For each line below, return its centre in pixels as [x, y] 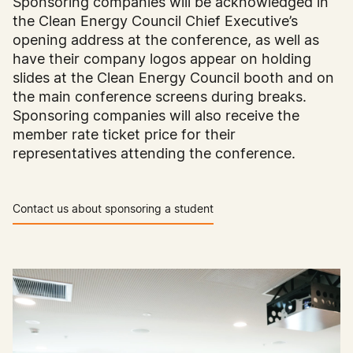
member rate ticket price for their [124, 135]
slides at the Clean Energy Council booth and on [173, 78]
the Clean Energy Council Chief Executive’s [155, 21]
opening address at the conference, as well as [166, 40]
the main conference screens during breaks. [160, 97]
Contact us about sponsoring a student [113, 209]
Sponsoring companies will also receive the [156, 116]
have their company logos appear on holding [162, 59]
